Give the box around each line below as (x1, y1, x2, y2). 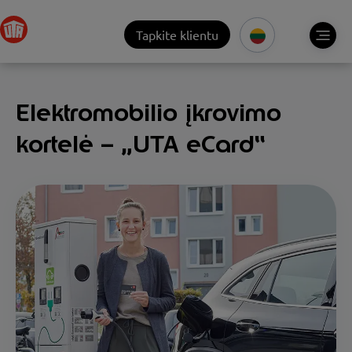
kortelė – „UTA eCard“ (16, 128, 266, 159)
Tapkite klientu (136, 27, 218, 42)
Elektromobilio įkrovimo (16, 97, 281, 128)
